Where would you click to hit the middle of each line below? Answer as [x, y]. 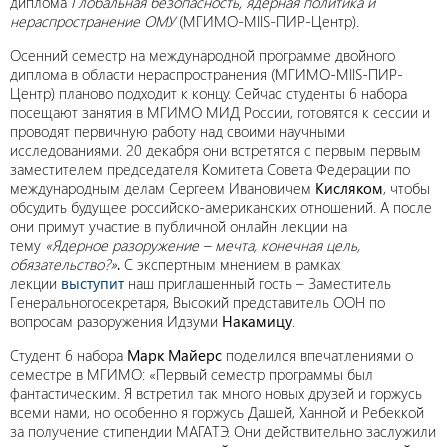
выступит [92, 283]
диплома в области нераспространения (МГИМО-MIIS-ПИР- [206, 74]
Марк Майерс [174, 355]
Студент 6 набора [68, 355]
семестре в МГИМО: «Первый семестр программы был [191, 374]
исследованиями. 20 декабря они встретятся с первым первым [215, 150]
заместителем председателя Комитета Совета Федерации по [210, 169]
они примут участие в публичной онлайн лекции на [178, 226]
